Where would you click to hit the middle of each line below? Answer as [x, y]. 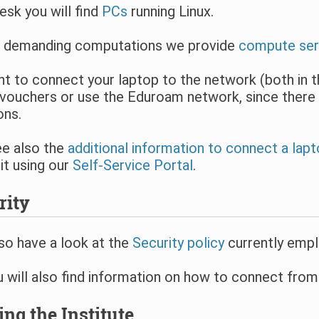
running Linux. [170, 12]
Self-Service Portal [132, 166]
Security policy [178, 243]
